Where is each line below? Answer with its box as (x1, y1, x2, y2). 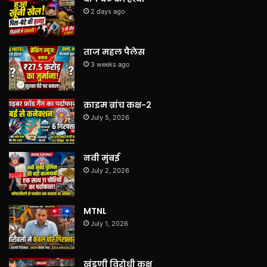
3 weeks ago (91, 60, 130, 69)
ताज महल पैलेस (83, 45, 145, 58)
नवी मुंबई (83, 151, 120, 164)
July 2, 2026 (91, 166, 129, 175)
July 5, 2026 (91, 113, 129, 122)
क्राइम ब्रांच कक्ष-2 (83, 98, 151, 111)
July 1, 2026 (91, 219, 128, 228)
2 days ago (91, 7, 125, 15)
